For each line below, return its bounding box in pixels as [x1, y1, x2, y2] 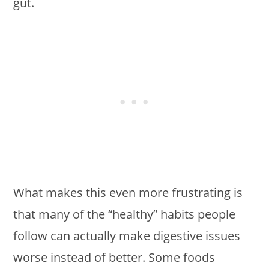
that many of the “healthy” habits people [13, 205, 236, 222]
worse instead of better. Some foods [13, 249, 216, 265]
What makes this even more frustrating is [13, 184, 243, 201]
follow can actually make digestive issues [13, 227, 241, 244]
